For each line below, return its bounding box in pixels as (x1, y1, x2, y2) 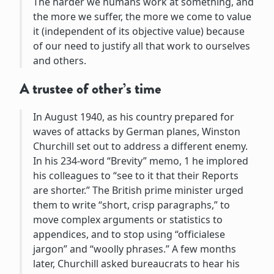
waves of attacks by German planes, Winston (32, 124, 240, 138)
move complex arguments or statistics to (32, 212, 223, 226)
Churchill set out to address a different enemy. (32, 139, 248, 153)
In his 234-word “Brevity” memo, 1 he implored (32, 154, 248, 168)
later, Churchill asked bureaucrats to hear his (32, 256, 240, 270)
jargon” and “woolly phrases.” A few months (32, 242, 236, 256)
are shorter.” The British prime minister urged (32, 183, 243, 197)
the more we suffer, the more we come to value (32, 9, 251, 23)
